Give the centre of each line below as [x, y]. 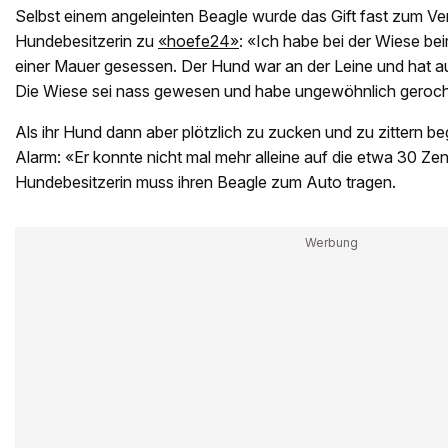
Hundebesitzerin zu [86, 40]
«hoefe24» [198, 40]
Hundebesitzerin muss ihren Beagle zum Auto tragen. [205, 181]
